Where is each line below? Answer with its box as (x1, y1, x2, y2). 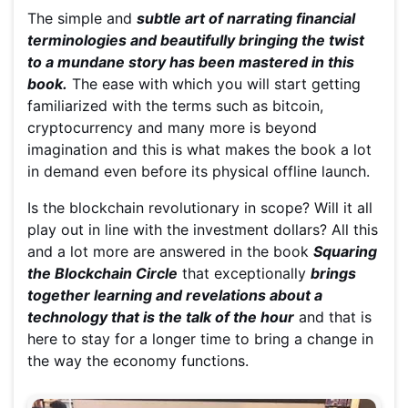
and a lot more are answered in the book (27, 242, 313, 261)
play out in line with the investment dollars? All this (27, 220, 378, 240)
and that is (294, 308, 372, 327)
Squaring (313, 242, 377, 261)
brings (311, 264, 356, 283)
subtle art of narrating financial (137, 9, 355, 28)
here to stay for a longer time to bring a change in (27, 330, 373, 349)
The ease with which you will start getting (67, 75, 361, 94)
